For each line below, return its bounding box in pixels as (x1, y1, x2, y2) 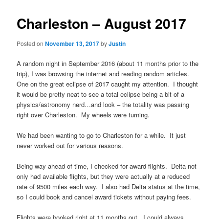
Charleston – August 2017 (17, 13, 187, 33)
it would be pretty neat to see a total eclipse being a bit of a (17, 89, 185, 99)
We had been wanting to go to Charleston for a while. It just (17, 131, 186, 140)
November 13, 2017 (45, 39, 100, 48)
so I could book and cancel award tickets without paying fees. (17, 192, 192, 202)
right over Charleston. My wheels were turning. (17, 110, 150, 120)
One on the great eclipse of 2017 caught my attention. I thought (17, 79, 198, 89)
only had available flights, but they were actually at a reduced (17, 172, 190, 181)
